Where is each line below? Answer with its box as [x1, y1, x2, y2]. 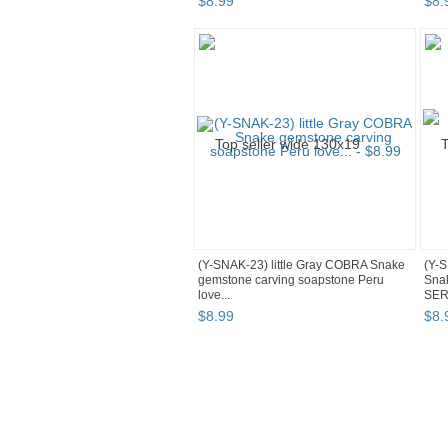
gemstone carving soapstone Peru [198, 273, 384, 288]
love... [198, 288, 230, 303]
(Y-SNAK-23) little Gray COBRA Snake [198, 258, 405, 273]
